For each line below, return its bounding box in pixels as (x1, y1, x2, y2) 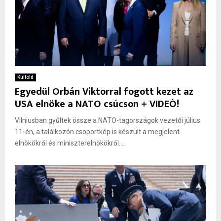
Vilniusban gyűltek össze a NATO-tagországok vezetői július (15, 116, 200, 125)
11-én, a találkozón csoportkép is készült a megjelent (15, 128, 180, 136)
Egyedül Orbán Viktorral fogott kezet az (15, 83, 193, 101)
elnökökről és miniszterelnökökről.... (15, 139, 125, 147)
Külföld (17, 74, 34, 80)
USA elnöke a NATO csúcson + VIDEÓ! (15, 96, 179, 113)
